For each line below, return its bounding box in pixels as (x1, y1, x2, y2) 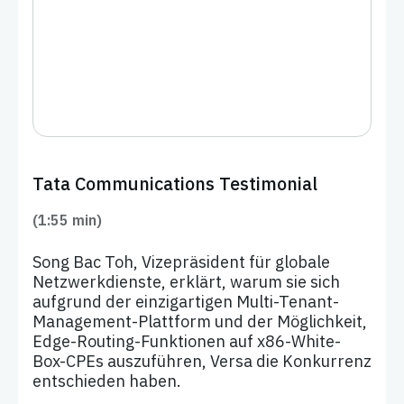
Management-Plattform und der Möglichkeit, (32, 311, 367, 332)
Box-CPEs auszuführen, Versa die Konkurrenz (32, 351, 372, 372)
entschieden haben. (32, 371, 181, 391)
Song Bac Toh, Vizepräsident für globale (32, 252, 330, 272)
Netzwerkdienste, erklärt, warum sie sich (32, 271, 340, 292)
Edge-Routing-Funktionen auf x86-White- (32, 331, 341, 352)
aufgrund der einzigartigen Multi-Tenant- (32, 291, 339, 312)
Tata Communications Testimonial (32, 171, 317, 196)
